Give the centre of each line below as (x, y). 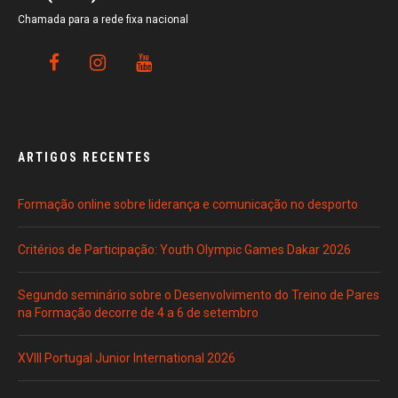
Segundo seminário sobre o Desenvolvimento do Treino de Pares (199, 295)
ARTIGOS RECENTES (85, 158)
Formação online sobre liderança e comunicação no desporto (188, 205)
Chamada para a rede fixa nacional (103, 20)
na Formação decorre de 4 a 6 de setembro (138, 313)
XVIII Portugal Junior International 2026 (127, 358)
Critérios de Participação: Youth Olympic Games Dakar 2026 (184, 250)
